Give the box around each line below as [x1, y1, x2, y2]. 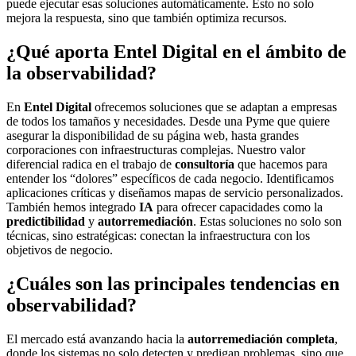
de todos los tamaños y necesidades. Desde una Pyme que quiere [6, 114, 330, 128]
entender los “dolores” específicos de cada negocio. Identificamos [6, 171, 334, 185]
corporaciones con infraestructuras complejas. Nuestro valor [6, 142, 305, 157]
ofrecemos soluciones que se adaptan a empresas [91, 99, 337, 114]
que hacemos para [234, 157, 327, 171]
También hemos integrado [6, 199, 139, 214]
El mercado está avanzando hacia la [6, 331, 188, 346]
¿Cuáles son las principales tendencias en [6, 273, 339, 294]
